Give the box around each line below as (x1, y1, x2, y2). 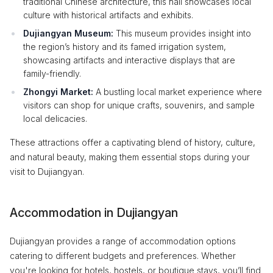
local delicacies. (23, 113, 87, 124)
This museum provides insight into (113, 27, 251, 38)
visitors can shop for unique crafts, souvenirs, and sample (23, 99, 255, 110)
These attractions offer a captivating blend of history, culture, (10, 136, 255, 147)
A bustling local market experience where (93, 86, 262, 97)
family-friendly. (23, 68, 81, 79)
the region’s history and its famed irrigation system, (23, 41, 226, 52)
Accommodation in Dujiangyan (10, 205, 178, 220)
